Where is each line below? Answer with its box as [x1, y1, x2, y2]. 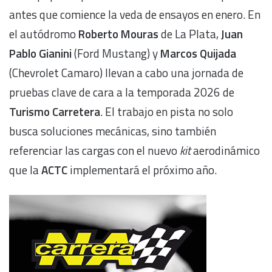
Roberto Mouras [78, 24, 158, 42]
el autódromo [9, 24, 78, 42]
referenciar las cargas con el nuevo [9, 141, 180, 159]
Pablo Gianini [9, 44, 72, 62]
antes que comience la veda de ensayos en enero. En [9, 5, 260, 23]
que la [9, 160, 41, 178]
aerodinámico [191, 141, 260, 159]
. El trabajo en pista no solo [100, 102, 233, 120]
